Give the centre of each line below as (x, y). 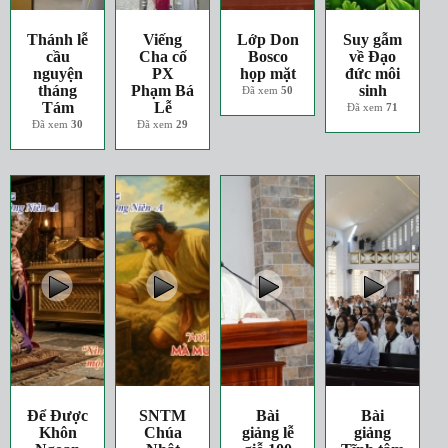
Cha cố (162, 56)
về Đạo (373, 56)
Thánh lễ (58, 39)
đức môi (373, 73)
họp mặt (267, 73)
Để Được (58, 415)
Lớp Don (267, 39)
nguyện (57, 73)
